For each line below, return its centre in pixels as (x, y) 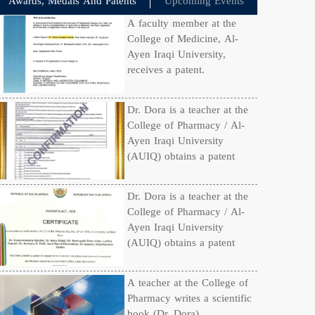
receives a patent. (166, 70)
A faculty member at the (182, 23)
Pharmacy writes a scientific (190, 298)
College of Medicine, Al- (183, 39)
